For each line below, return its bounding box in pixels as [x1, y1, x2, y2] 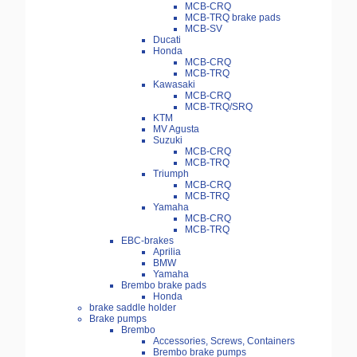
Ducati [153, 34, 181, 46]
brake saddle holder [89, 302, 176, 314]
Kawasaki [153, 79, 195, 91]
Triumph [153, 168, 189, 180]
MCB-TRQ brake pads [185, 12, 280, 24]
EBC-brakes [121, 235, 174, 247]
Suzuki [153, 135, 182, 147]
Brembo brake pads [121, 280, 206, 292]
